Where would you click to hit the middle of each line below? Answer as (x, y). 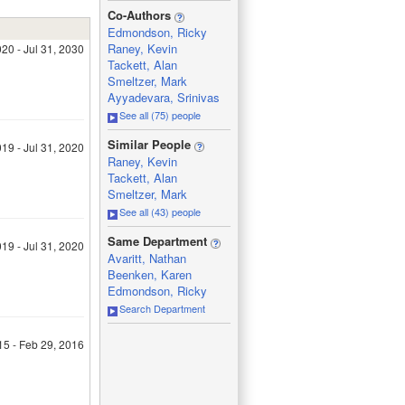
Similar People (151, 144)
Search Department (162, 308)
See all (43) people (160, 212)
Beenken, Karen (149, 274)
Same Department (159, 241)
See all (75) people (160, 115)
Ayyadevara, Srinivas (163, 97)
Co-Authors (141, 15)
